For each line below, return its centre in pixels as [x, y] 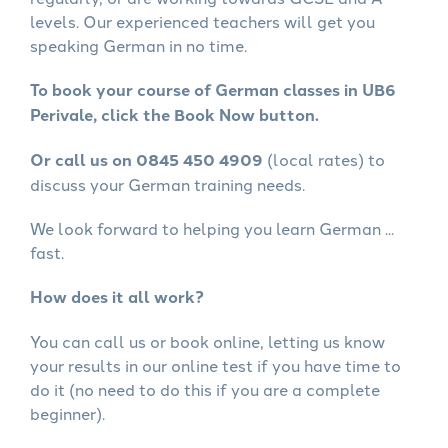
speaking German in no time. [138, 45]
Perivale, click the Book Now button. [174, 114]
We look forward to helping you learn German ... [212, 228]
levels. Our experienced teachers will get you [202, 21]
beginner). [67, 413]
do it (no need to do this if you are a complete [205, 389]
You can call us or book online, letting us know [207, 341]
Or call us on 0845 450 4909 [146, 159]
